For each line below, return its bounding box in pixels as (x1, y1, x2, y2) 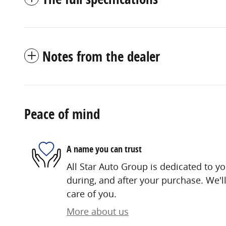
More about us (67, 205, 129, 218)
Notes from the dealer (42, 47, 160, 66)
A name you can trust (67, 142, 142, 155)
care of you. (67, 188, 117, 200)
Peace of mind (24, 104, 100, 124)
